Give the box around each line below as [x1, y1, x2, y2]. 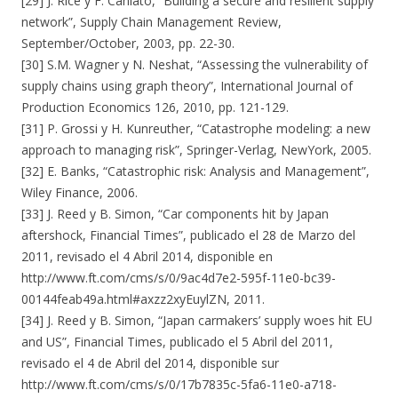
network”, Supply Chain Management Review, [21, 13, 282, 30]
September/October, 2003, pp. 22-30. [21, 35, 235, 52]
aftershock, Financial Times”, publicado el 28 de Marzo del [21, 227, 355, 243]
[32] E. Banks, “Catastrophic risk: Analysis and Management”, [21, 163, 370, 179]
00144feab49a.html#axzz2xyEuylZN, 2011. [21, 291, 265, 307]
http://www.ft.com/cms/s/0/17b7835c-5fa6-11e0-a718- [21, 376, 337, 393]
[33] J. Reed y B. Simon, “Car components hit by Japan [21, 205, 329, 222]
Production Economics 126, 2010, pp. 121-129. [21, 99, 289, 115]
